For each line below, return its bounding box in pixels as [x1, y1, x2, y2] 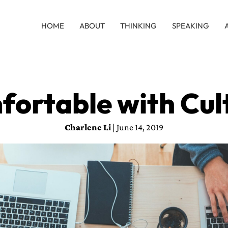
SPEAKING [172, 21, 209, 31]
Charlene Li [65, 122, 111, 133]
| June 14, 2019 [111, 122, 163, 133]
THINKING [120, 21, 157, 31]
